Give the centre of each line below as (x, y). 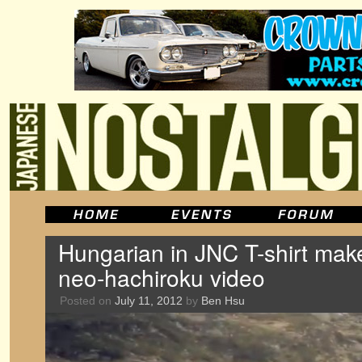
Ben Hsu (223, 301)
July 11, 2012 (149, 301)
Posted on (86, 301)
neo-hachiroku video (162, 277)
